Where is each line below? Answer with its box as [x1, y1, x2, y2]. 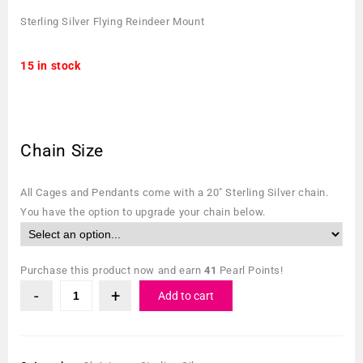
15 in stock [20, 59, 81, 73]
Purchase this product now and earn [20, 264, 204, 277]
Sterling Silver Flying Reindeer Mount [20, 15, 205, 28]
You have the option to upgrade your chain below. [20, 206, 266, 219]
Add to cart [158, 289, 215, 303]
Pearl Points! [216, 264, 284, 277]
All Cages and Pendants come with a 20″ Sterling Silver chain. [20, 186, 329, 199]
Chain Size [20, 141, 104, 161]
